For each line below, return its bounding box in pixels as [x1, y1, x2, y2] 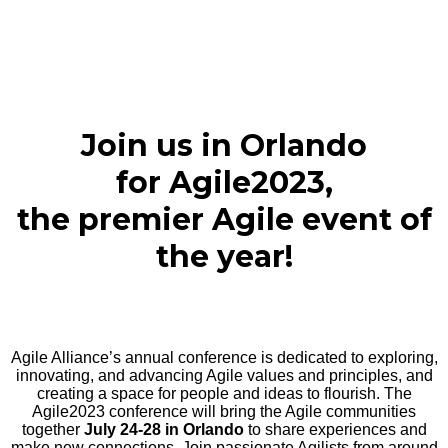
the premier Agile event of [16, 201, 432, 238]
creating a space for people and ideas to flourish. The [36, 385, 412, 402]
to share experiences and [243, 421, 427, 438]
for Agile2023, [115, 164, 333, 201]
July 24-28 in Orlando [83, 421, 244, 438]
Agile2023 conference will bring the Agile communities [32, 403, 416, 420]
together [21, 421, 84, 438]
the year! [155, 238, 293, 275]
